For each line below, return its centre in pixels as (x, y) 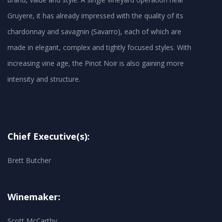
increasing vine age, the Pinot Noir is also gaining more (96, 63)
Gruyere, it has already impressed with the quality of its (95, 16)
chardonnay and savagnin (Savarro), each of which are (94, 32)
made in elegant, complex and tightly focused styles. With (99, 48)
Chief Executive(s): (49, 137)
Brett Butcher (29, 161)
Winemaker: (34, 197)
